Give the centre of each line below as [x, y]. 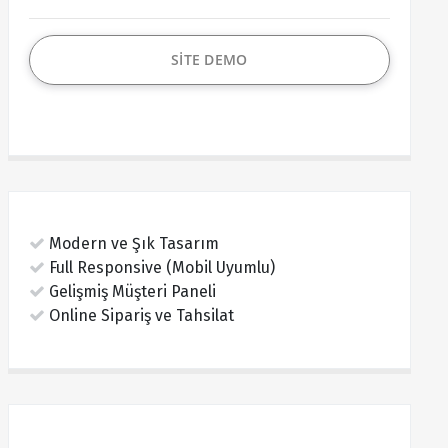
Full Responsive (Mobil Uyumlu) [159, 267]
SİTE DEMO [209, 59]
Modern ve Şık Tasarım [131, 243]
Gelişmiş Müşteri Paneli [130, 291]
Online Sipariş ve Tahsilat [139, 315]
